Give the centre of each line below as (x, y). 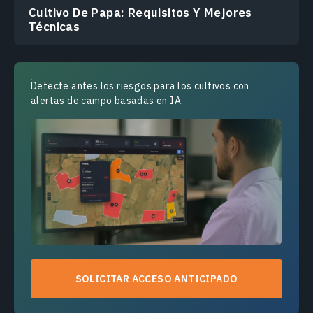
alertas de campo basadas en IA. (107, 100)
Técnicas (54, 26)
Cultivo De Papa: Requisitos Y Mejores (140, 12)
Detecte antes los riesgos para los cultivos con (140, 86)
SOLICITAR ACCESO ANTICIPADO (156, 278)
